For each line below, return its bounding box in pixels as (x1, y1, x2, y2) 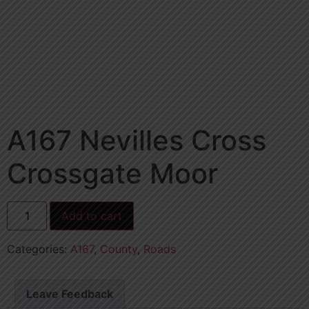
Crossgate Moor (7, 156, 218, 190)
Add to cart (61, 208, 123, 223)
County (100, 241, 137, 256)
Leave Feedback (26, 286, 113, 301)
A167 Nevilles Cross (7, 123, 266, 157)
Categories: (7, 241, 70, 256)
